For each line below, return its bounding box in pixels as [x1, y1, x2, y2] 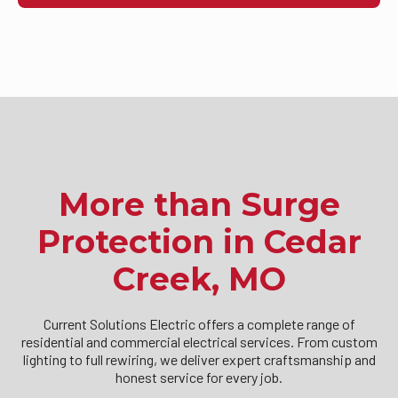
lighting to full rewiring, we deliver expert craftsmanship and [22, 351, 376, 369]
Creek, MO [112, 259, 286, 299]
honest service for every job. [115, 369, 283, 386]
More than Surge [58, 185, 340, 225]
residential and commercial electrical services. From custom [20, 333, 378, 351]
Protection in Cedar [36, 222, 362, 262]
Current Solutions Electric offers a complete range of [43, 315, 355, 333]
